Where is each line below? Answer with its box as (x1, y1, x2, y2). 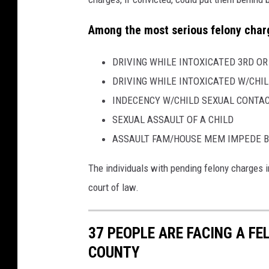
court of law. (88, 181, 139, 193)
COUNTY (88, 243, 140, 261)
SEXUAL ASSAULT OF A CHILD (112, 113, 234, 125)
